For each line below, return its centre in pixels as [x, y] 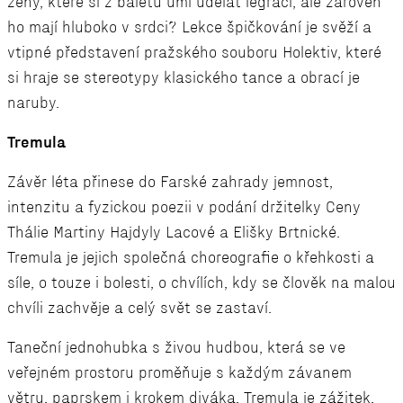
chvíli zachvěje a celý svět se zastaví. [139, 308]
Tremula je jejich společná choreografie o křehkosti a [191, 258]
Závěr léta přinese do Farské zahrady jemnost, [170, 182]
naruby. [33, 103]
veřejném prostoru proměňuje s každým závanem [179, 373]
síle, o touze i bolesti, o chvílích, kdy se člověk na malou [201, 283]
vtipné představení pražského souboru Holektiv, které [194, 53]
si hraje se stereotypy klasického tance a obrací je [184, 78]
